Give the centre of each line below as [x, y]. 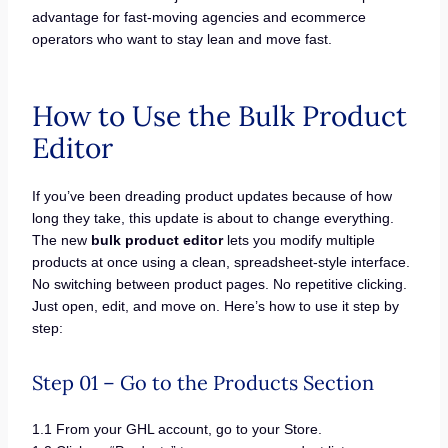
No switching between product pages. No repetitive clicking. [219, 284]
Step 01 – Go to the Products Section [202, 383]
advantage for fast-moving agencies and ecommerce [198, 17]
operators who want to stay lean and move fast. [181, 39]
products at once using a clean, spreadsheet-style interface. [220, 262]
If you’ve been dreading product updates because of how [211, 196]
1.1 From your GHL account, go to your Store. [176, 429]
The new [61, 240]
